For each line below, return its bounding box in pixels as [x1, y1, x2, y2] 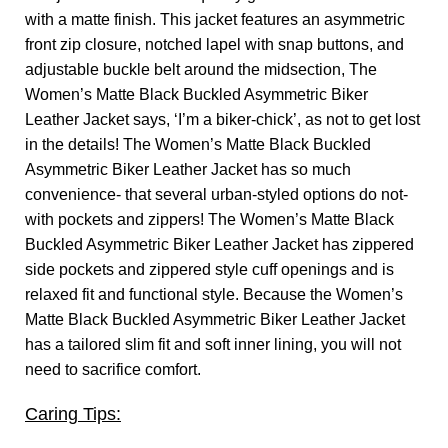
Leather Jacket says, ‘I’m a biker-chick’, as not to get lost [25, 111, 420, 129]
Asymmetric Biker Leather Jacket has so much [25, 161, 351, 179]
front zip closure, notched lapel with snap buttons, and [25, 36, 404, 54]
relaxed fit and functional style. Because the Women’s [25, 286, 403, 304]
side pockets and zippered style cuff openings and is [25, 261, 394, 279]
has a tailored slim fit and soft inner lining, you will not [25, 336, 401, 354]
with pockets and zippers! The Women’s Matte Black [25, 211, 394, 229]
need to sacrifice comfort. [25, 361, 201, 379]
